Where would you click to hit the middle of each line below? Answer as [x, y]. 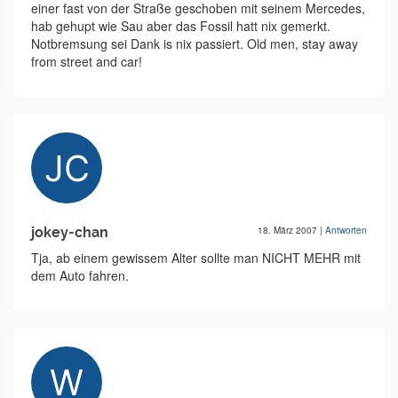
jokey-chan [70, 232]
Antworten [346, 230]
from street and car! [87, 61]
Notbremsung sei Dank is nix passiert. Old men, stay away [195, 44]
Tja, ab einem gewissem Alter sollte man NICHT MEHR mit [196, 258]
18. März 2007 [289, 230]
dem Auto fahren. [80, 275]
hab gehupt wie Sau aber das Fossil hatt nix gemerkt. [181, 26]
